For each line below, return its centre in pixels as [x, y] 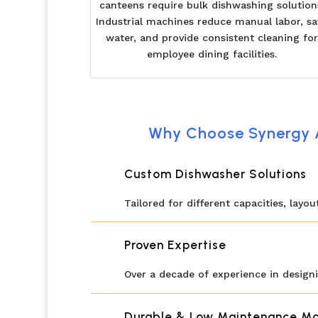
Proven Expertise [175, 245]
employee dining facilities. [212, 54]
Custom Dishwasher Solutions [215, 174]
